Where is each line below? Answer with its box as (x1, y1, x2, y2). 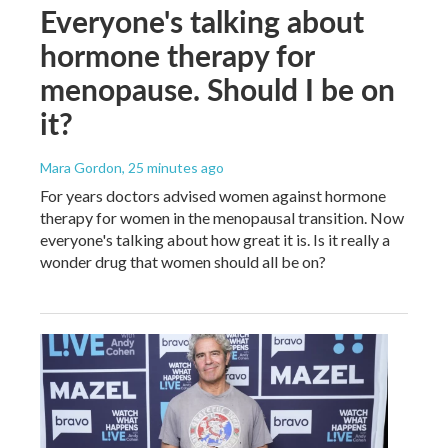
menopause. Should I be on (40, 68, 395, 111)
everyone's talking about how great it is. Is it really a (40, 230, 390, 250)
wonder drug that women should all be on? (40, 252, 326, 272)
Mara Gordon (40, 159, 122, 177)
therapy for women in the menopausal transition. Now (40, 208, 404, 228)
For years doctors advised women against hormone (40, 186, 386, 206)
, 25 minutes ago (122, 159, 224, 177)
